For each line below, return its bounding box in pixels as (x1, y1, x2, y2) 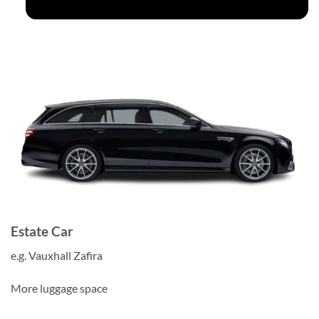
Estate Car (11, 222, 73, 239)
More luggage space (11, 281, 108, 296)
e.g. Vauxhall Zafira (11, 249, 103, 263)
